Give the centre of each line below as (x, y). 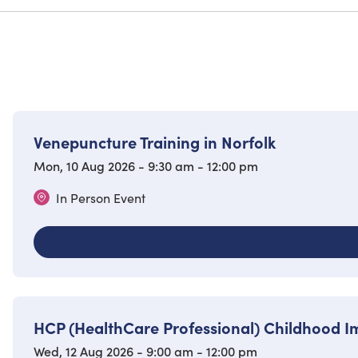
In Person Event (101, 198)
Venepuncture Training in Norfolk (155, 142)
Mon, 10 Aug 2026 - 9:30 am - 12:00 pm (146, 166)
